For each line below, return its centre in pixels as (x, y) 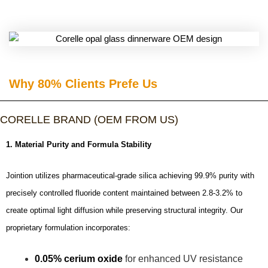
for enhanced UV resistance (183, 258)
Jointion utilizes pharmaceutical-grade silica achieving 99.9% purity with (130, 175)
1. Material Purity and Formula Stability (79, 145)
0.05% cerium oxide (79, 258)
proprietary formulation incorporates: (68, 227)
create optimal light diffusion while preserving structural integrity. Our (124, 210)
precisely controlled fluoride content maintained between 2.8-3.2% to (124, 193)
